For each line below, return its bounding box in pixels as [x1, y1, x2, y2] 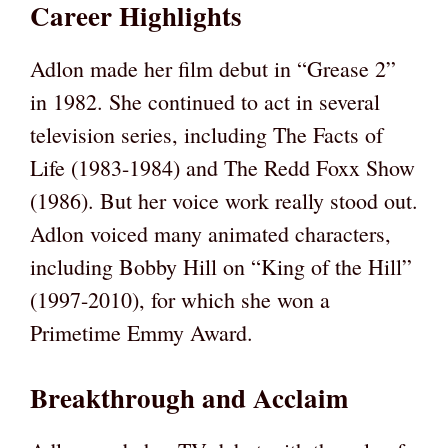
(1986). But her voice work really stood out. [30, 186, 418, 216]
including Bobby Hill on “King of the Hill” [30, 252, 412, 282]
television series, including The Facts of [30, 120, 383, 150]
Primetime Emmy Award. [30, 318, 253, 348]
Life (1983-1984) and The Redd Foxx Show [30, 153, 415, 183]
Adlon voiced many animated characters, [30, 219, 391, 249]
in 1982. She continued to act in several [30, 87, 380, 117]
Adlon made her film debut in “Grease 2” [30, 54, 396, 84]
